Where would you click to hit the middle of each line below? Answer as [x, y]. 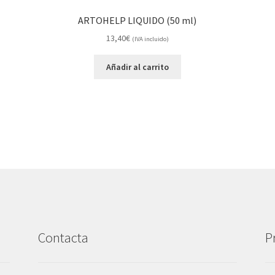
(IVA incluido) [150, 39]
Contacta [64, 237]
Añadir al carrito [137, 67]
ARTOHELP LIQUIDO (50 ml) [137, 20]
